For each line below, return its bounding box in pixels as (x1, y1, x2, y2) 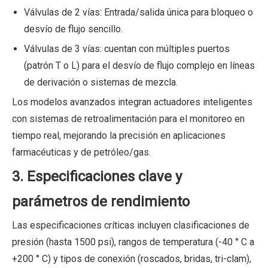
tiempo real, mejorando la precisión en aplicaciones (12, 129, 226, 141)
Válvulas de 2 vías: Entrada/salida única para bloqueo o (24, 6, 253, 18)
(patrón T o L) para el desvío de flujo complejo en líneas (24, 59, 255, 71)
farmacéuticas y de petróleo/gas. (12, 146, 151, 158)
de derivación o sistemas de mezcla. (24, 76, 178, 88)
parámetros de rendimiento (12, 193, 190, 210)
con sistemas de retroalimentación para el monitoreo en (12, 112, 245, 124)
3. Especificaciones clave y (12, 167, 182, 185)
